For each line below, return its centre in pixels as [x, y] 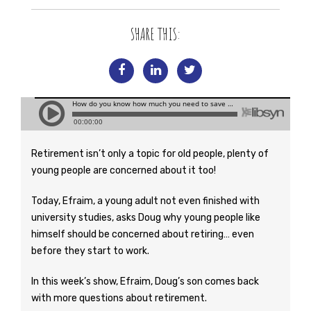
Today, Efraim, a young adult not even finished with [145, 201]
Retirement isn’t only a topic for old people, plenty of [150, 154]
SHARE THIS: [155, 34]
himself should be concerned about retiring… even [143, 234]
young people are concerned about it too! [124, 170]
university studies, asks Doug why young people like [146, 218]
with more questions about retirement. [119, 298]
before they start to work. [90, 251]
